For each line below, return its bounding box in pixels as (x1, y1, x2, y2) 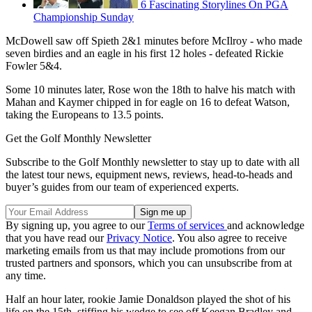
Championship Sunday (33, 11, 134, 24)
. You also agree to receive (172, 232, 287, 244)
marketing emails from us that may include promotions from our (6, 244, 285, 257)
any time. (6, 270, 46, 282)
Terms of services (148, 219, 227, 232)
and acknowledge (227, 219, 304, 232)
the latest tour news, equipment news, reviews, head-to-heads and (6, 169, 292, 181)
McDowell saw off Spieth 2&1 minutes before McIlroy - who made (6, 35, 302, 47)
